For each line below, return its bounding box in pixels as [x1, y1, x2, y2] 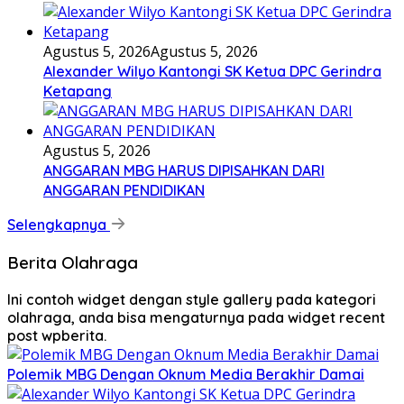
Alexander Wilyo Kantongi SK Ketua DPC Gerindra [43, 62, 381, 81]
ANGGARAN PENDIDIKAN [43, 181, 205, 200]
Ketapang [43, 82, 112, 101]
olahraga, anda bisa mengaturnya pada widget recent [7, 308, 385, 326]
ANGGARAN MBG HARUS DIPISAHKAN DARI [43, 161, 325, 180]
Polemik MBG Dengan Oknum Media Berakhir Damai [7, 364, 364, 383]
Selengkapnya [7, 216, 110, 234]
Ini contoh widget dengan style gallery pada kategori [7, 289, 376, 308]
